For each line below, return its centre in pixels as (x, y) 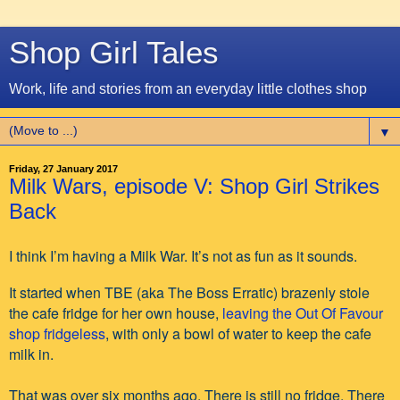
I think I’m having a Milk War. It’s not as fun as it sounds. (183, 255)
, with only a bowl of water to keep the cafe (238, 333)
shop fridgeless (57, 333)
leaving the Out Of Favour (303, 312)
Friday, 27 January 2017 (63, 169)
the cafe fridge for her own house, (116, 312)
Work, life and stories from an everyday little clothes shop (188, 89)
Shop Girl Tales (114, 53)
